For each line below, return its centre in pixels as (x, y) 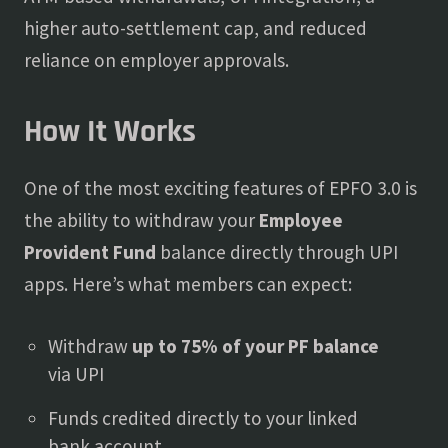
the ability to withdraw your (141, 220)
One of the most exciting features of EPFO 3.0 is (220, 188)
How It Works (110, 131)
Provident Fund (90, 252)
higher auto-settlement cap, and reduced (195, 28)
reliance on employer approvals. (156, 60)
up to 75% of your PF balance (255, 346)
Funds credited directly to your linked (203, 418)
